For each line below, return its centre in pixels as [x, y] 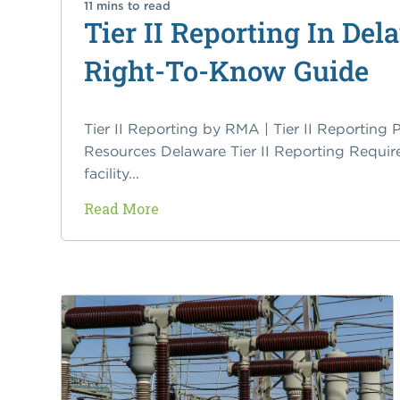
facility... [111, 174]
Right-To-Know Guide [226, 71]
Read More [121, 209]
